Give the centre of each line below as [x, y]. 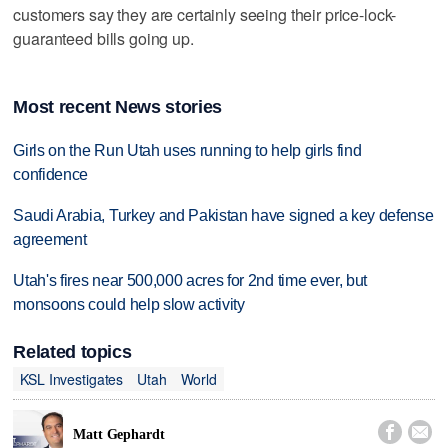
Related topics [72, 352]
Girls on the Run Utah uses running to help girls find [187, 151]
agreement [50, 239]
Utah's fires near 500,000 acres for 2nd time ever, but [190, 280]
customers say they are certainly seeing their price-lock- [205, 15]
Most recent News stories [117, 107]
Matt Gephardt [119, 434]
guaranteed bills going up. [103, 39]
